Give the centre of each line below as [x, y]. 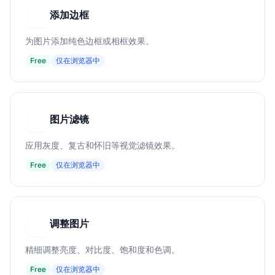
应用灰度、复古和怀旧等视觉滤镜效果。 [103, 145]
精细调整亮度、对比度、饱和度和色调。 [103, 250]
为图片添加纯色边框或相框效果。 [90, 41]
